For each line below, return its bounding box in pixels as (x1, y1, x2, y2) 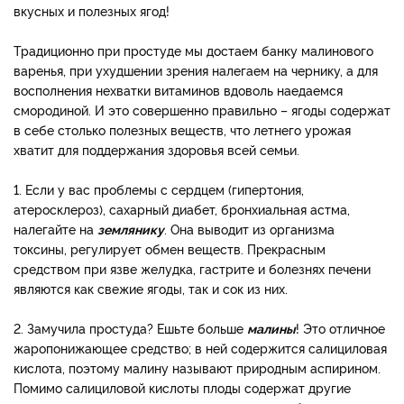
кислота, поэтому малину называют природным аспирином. (14, 358, 381, 376)
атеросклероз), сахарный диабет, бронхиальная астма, (14, 199, 350, 217)
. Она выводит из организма (164, 219, 335, 237)
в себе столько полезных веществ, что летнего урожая (14, 120, 351, 138)
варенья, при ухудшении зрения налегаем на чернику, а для (14, 60, 378, 78)
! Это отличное (296, 318, 385, 336)
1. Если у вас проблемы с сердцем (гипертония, (14, 179, 304, 197)
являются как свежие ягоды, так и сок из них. (14, 279, 288, 297)
